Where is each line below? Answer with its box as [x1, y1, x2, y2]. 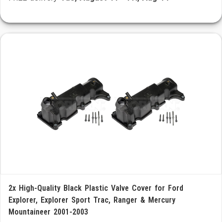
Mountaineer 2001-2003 [8, 207, 88, 217]
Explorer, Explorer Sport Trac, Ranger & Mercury [8, 195, 175, 205]
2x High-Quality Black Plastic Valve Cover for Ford [8, 183, 183, 193]
